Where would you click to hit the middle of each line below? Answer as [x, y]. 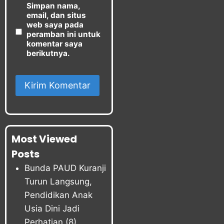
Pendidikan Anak [58, 195]
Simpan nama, [53, 6]
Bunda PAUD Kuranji [65, 168]
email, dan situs [56, 15]
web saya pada [55, 25]
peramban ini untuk [64, 34]
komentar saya [55, 44]
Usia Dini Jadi [52, 209]
